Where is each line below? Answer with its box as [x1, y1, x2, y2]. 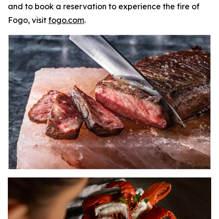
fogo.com [48, 15, 84, 25]
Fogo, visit [8, 15, 48, 25]
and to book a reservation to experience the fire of [8, 1, 199, 11]
